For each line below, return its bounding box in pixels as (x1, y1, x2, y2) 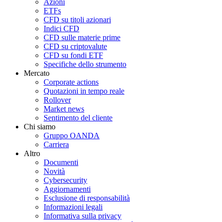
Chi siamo (24, 122, 55, 131)
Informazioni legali (44, 202, 103, 211)
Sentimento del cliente (44, 113, 112, 122)
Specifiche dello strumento (44, 59, 126, 68)
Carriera (44, 140, 69, 149)
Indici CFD (44, 24, 79, 33)
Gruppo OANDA (44, 131, 100, 140)
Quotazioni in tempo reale (44, 86, 124, 95)
